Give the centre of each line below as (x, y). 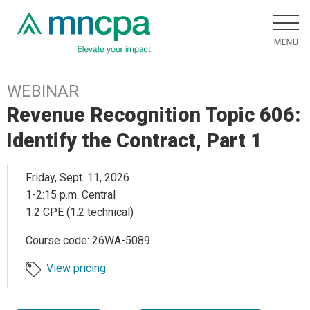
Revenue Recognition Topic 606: (154, 115)
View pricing (76, 268)
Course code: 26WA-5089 (88, 241)
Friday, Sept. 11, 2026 (77, 178)
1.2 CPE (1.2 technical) (80, 212)
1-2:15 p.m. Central (71, 195)
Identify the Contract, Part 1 (135, 140)
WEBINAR (43, 91)
